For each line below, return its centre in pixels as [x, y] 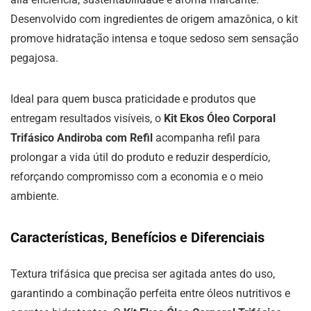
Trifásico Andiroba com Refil [82, 138]
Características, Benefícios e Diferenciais [137, 237]
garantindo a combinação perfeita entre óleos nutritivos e [150, 293]
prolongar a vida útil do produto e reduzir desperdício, [140, 157]
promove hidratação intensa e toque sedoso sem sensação [154, 39]
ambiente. [35, 196]
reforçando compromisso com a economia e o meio [137, 177]
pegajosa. [34, 58]
